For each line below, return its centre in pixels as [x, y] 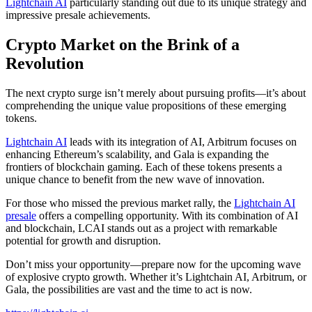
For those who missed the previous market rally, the [120, 203]
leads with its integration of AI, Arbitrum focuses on [182, 142]
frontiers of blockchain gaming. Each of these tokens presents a [144, 167]
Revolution [45, 64]
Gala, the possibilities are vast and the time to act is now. [129, 290]
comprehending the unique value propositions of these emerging [146, 106]
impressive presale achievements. [78, 15]
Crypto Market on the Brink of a [123, 45]
